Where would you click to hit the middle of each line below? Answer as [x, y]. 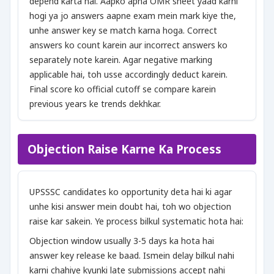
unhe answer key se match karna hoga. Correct [123, 30]
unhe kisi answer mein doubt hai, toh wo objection [130, 206]
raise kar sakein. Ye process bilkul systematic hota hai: [136, 221]
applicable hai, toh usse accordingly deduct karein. [128, 74]
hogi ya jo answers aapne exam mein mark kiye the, [133, 16]
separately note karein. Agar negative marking [121, 60]
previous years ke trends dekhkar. [95, 104]
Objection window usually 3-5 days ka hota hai [122, 241]
